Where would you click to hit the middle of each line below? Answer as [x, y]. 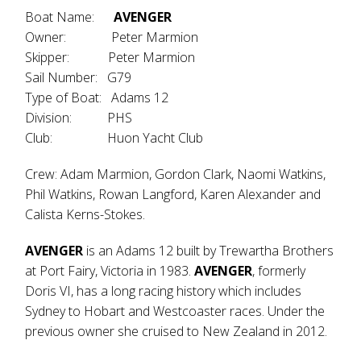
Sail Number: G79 [79, 77]
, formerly [279, 271]
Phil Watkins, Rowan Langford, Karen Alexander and [173, 194]
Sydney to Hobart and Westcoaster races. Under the [175, 311]
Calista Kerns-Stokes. [85, 214]
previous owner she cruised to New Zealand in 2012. [176, 331]
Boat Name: [70, 17]
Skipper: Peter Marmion [110, 57]
